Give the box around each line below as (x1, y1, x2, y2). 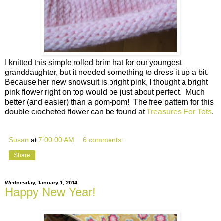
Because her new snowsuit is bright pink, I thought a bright (5, 78, 208, 87)
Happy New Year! (5, 185, 96, 199)
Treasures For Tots (147, 108, 212, 116)
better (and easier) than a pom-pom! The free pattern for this (5, 98, 214, 107)
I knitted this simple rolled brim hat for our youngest (5, 58, 182, 67)
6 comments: (83, 136, 124, 144)
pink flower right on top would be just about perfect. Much (5, 88, 205, 97)
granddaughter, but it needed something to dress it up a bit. (5, 68, 211, 77)
